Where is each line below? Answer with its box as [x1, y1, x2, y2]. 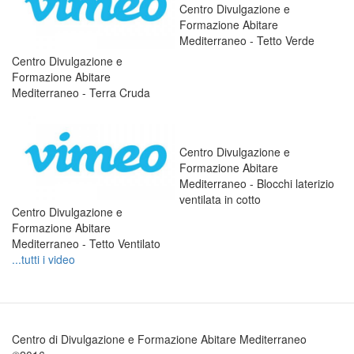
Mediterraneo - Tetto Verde [179, 32, 314, 48]
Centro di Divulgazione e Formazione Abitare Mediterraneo [12, 331, 307, 347]
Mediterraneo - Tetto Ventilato [12, 235, 160, 251]
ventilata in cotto [179, 191, 261, 207]
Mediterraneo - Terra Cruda [12, 84, 150, 100]
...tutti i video [12, 251, 75, 267]
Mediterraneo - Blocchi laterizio [179, 175, 334, 191]
